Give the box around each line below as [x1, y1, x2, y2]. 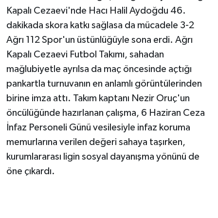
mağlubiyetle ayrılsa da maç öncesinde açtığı [6, 64, 192, 74]
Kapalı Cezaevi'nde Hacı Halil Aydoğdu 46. [6, 6, 186, 16]
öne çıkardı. [6, 166, 55, 177]
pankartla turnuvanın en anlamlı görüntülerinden [6, 79, 202, 89]
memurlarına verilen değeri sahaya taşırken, [6, 137, 185, 147]
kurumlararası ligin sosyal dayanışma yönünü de [6, 152, 200, 162]
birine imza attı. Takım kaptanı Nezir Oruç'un [6, 93, 190, 104]
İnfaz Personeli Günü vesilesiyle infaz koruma [6, 123, 190, 133]
